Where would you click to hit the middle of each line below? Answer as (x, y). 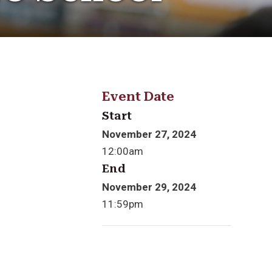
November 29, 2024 (149, 187)
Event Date (138, 96)
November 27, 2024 (149, 134)
